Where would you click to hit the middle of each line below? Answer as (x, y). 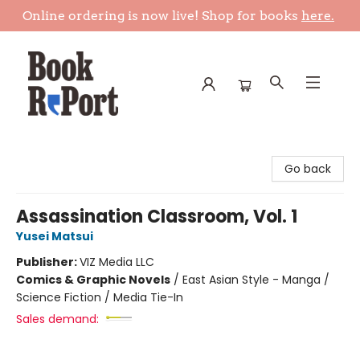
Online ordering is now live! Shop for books (162, 16)
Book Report (45, 151)
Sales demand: (57, 319)
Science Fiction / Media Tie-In (100, 297)
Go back (308, 169)
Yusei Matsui (55, 236)
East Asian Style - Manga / (256, 280)
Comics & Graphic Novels (93, 280)
